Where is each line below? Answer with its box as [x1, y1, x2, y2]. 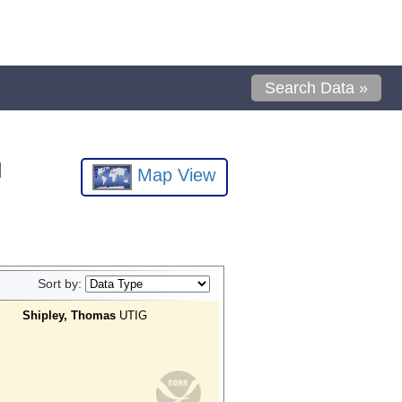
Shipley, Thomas [22, 308, 116, 322]
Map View [132, 165, 216, 186]
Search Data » [265, 79, 369, 97]
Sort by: [37, 276, 85, 291]
